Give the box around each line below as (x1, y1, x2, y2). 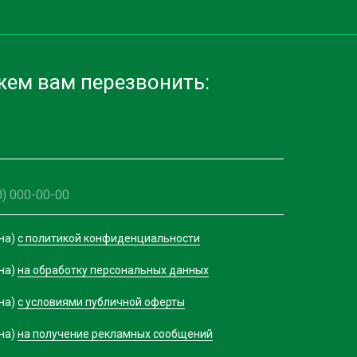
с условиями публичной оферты (18, 296, 185, 309)
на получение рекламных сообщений (18, 328, 213, 341)
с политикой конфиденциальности (18, 232, 200, 245)
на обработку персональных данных (18, 264, 209, 277)
